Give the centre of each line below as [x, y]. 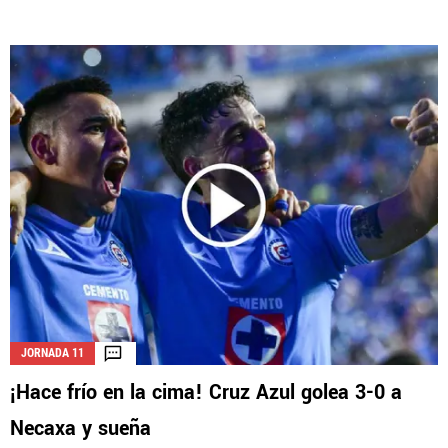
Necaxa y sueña [80, 429]
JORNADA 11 [52, 353]
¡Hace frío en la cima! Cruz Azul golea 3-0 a [206, 393]
